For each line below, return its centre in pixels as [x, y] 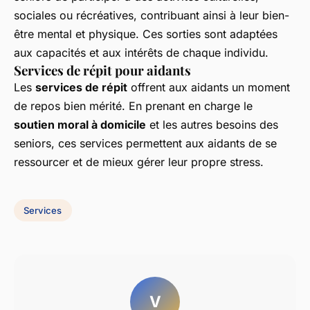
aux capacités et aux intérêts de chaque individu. [141, 53]
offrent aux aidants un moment [209, 88]
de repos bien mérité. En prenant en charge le [133, 106]
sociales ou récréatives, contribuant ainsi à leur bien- [152, 16]
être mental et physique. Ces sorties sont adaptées [146, 34]
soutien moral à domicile [80, 125]
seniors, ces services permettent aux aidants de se [145, 144]
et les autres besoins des [212, 125]
